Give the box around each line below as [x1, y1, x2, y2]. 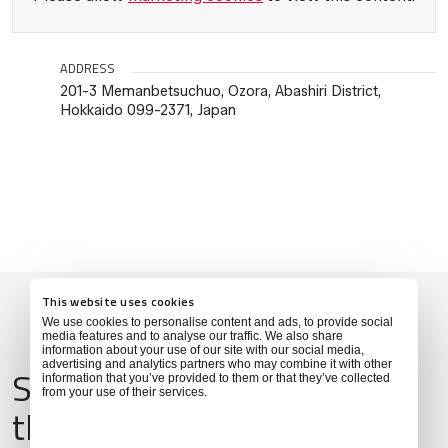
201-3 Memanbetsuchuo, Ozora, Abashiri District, [60, 81, 381, 100]
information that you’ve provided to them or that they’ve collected [42, 370, 390, 385]
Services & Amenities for [12, 359, 385, 415]
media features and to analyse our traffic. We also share [42, 328, 343, 343]
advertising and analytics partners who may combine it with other [42, 356, 392, 371]
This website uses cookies [42, 291, 195, 311]
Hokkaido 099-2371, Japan [60, 100, 236, 119]
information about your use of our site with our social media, [42, 342, 364, 357]
